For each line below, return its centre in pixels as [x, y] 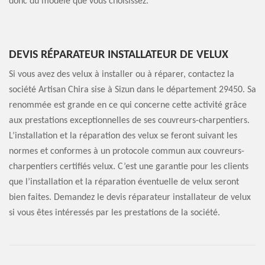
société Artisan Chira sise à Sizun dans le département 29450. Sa [132, 90]
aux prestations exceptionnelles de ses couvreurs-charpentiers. [129, 121]
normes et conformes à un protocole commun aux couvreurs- [127, 151]
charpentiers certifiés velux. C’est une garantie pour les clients [129, 167]
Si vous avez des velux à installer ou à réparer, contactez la [122, 75]
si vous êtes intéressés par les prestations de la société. [114, 213]
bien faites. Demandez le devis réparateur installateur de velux [130, 198]
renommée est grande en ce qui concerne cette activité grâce [128, 105]
